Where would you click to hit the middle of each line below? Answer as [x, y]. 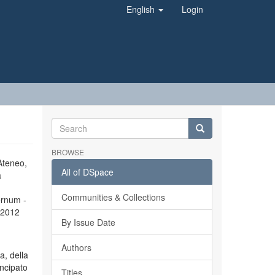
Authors [76, 247]
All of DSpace [87, 172]
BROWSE [68, 152]
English [142, 9]
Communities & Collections [113, 197]
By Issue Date [88, 222]
